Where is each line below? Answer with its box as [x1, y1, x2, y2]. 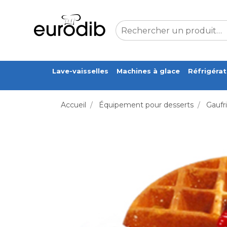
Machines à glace [116, 67, 180, 75]
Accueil [61, 100, 86, 109]
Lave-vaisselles [52, 67, 108, 75]
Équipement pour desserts [99, 100, 194, 109]
